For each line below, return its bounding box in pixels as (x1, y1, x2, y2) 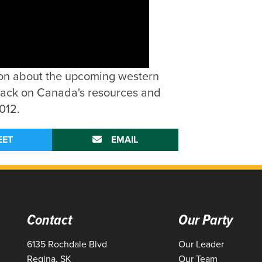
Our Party (178, 209, 233, 230)
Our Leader (178, 237, 225, 251)
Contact (26, 209, 72, 230)
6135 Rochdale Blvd (26, 237, 107, 251)
